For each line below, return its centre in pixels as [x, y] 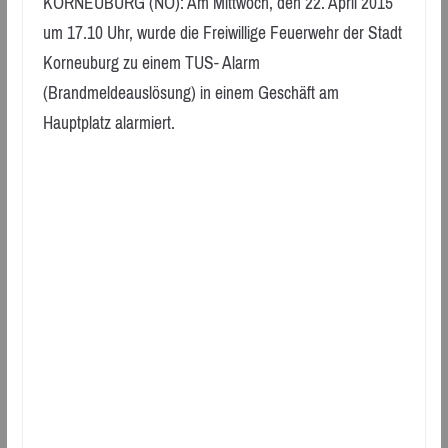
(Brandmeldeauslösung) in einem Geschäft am [190, 93]
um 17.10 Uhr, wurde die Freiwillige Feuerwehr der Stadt [222, 33]
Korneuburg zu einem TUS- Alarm [151, 63]
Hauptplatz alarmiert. [108, 123]
